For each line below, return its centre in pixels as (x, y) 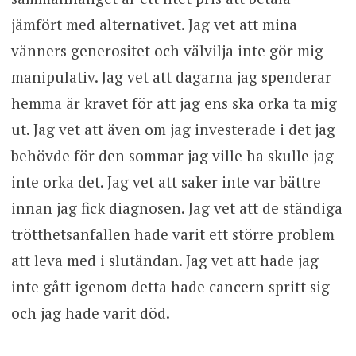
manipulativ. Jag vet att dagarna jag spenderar (171, 77)
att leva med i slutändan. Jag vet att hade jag (164, 261)
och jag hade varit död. (90, 313)
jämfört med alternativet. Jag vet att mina (154, 25)
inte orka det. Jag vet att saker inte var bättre (166, 182)
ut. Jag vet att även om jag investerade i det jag (173, 130)
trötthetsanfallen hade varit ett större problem (172, 234)
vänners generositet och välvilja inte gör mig (167, 51)
